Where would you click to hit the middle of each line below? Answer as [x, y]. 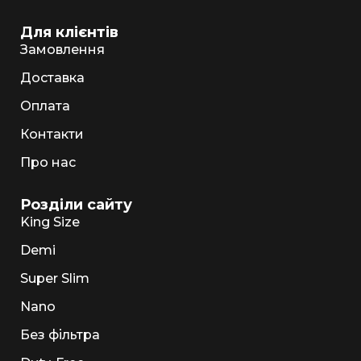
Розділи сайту [76, 205]
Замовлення [62, 50]
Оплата [45, 106]
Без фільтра [60, 335]
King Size [50, 222]
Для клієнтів [69, 33]
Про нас [48, 163]
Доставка [52, 78]
